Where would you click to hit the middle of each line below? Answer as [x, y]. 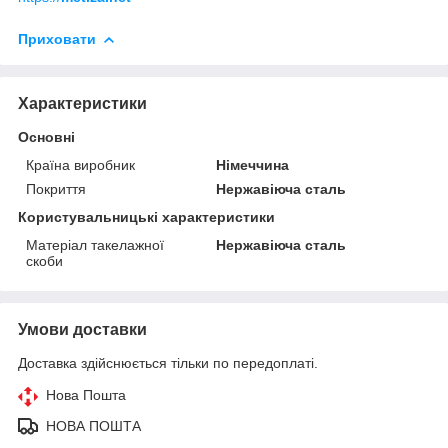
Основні [46, 136]
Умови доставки [82, 329]
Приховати [57, 38]
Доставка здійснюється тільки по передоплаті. [168, 362]
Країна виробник [80, 164]
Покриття [56, 188]
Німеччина [253, 164]
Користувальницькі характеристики [146, 216]
